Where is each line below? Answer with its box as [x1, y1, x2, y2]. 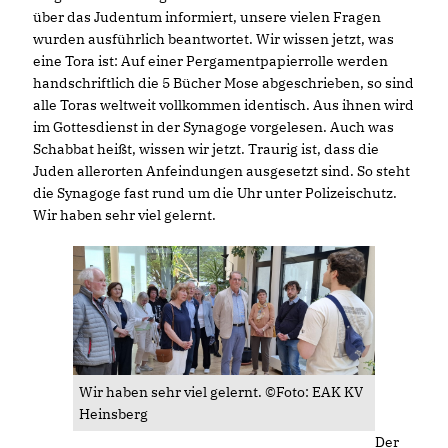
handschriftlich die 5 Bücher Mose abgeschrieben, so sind [33, 73, 414, 92]
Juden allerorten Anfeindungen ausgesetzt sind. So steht [33, 161, 410, 180]
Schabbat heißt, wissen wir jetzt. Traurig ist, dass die [33, 139, 379, 158]
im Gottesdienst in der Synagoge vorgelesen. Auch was [33, 117, 394, 136]
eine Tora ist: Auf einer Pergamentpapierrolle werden [33, 51, 388, 70]
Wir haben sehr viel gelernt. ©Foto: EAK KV [79, 382, 364, 401]
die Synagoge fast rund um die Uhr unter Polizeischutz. [33, 183, 397, 202]
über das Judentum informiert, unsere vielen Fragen [33, 7, 381, 26]
